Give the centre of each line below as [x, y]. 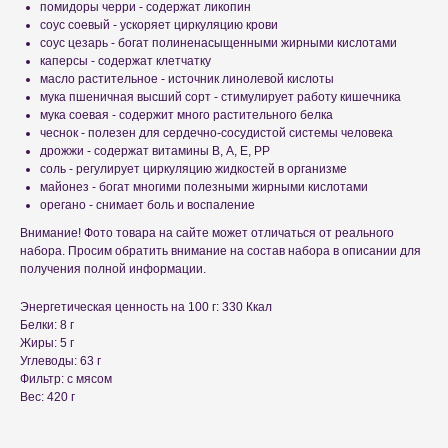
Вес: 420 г [47, 397]
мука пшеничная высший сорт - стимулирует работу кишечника [220, 97]
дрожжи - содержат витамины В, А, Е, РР [155, 151]
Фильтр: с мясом [66, 379]
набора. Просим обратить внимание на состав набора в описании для [220, 251]
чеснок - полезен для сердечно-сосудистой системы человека [216, 133]
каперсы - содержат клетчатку [125, 61]
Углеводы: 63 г [60, 361]
